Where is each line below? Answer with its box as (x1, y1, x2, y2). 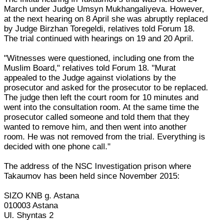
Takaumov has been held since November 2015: (4, 171, 180, 181)
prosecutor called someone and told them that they (4, 112, 190, 122)
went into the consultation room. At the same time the (4, 102, 199, 112)
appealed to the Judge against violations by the (4, 73, 176, 82)
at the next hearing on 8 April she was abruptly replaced (4, 14, 208, 24)
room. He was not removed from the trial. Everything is (4, 132, 206, 141)
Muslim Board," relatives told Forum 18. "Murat (4, 63, 176, 73)
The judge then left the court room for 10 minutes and (4, 92, 199, 102)
